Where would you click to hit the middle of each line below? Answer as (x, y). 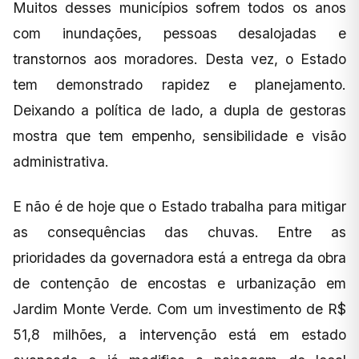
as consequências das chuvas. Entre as (179, 232)
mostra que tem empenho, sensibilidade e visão (179, 135)
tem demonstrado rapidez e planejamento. (179, 84)
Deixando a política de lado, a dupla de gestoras (179, 110)
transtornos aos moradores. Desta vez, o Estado (179, 58)
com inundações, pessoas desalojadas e (179, 33)
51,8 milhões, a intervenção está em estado (179, 334)
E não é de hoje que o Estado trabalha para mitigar (179, 206)
